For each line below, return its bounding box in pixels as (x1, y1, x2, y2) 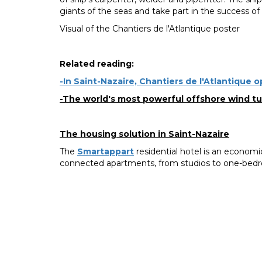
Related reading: (60, 58, 134, 69)
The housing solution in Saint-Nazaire (60, 128, 229, 139)
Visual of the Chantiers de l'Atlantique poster (60, 23, 240, 34)
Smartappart (77, 146, 134, 157)
